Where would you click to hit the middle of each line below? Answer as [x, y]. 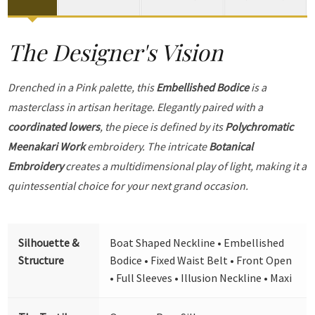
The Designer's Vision [116, 51]
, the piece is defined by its [163, 127]
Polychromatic [259, 127]
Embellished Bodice [203, 88]
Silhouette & [49, 243]
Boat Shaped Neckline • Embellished [197, 243]
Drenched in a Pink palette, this [82, 88]
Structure [41, 261]
